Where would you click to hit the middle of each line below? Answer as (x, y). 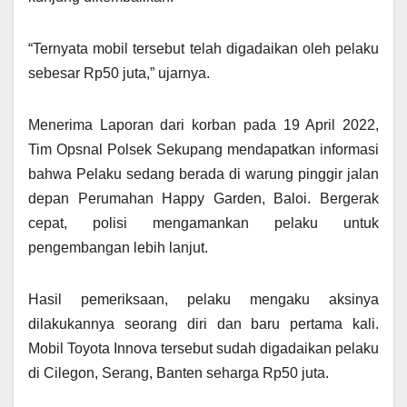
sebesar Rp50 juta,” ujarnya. (119, 73)
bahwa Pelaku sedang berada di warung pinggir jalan (203, 174)
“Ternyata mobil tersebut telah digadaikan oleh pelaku (203, 48)
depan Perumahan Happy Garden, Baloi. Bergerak (203, 198)
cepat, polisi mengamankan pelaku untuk (203, 223)
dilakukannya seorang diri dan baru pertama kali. (203, 323)
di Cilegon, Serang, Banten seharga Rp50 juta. (179, 372)
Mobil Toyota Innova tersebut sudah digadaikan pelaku (203, 348)
